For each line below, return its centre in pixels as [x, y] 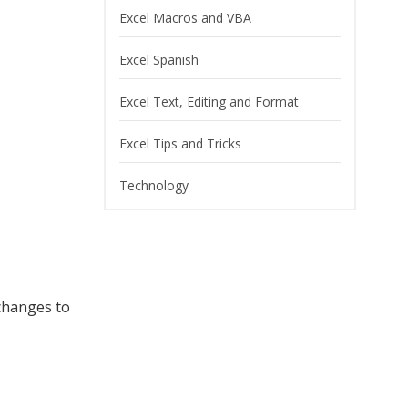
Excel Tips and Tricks [180, 143]
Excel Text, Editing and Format [209, 102]
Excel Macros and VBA [185, 18]
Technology [153, 185]
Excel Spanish [158, 60]
